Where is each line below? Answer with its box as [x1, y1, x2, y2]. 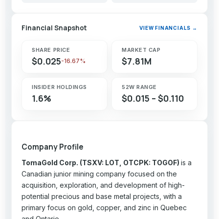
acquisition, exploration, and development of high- [22, 180, 185, 189]
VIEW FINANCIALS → [139, 24, 197, 31]
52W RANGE [122, 83, 157, 90]
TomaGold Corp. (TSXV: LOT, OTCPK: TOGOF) [22, 158, 181, 167]
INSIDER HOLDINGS [32, 83, 88, 90]
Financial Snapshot [22, 23, 88, 32]
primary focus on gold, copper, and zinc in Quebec [22, 203, 187, 212]
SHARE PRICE [32, 46, 70, 53]
